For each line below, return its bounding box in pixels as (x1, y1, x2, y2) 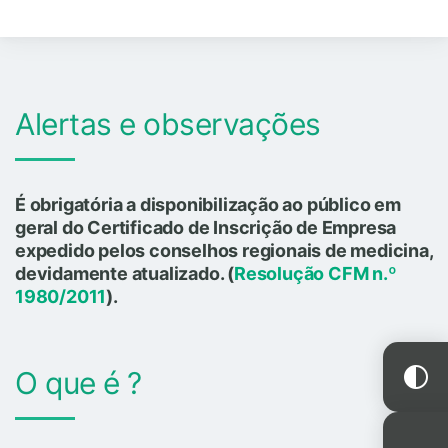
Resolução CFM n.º (234, 262, 397, 284)
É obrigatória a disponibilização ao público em (15, 193, 401, 215)
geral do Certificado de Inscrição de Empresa (15, 216, 397, 238)
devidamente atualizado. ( (15, 262, 235, 284)
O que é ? (15, 364, 142, 401)
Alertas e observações (15, 105, 321, 142)
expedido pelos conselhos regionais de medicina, (15, 239, 433, 261)
